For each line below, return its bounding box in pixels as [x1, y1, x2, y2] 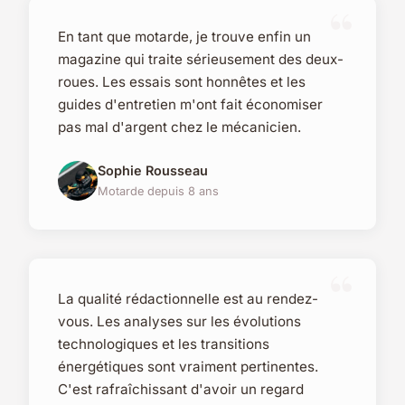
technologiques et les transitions [58, 335, 269, 353]
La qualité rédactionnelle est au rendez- [58, 290, 318, 308]
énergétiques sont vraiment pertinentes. [58, 358, 318, 376]
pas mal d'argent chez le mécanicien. [58, 118, 301, 137]
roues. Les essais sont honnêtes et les [58, 73, 306, 91]
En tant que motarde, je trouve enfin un [58, 28, 311, 46]
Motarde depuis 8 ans [98, 184, 219, 199]
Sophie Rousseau [98, 163, 208, 179]
